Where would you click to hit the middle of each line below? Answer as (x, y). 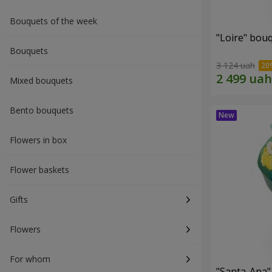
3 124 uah (236, 66)
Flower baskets (39, 170)
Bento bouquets (42, 110)
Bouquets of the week (53, 21)
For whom (30, 259)
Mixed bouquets (41, 80)
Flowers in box (38, 140)
